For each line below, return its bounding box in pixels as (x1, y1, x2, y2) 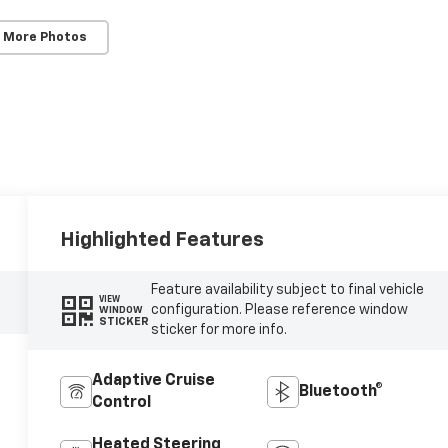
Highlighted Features (60, 229, 265, 250)
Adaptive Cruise (92, 373, 216, 390)
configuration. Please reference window (150, 303, 408, 318)
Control (92, 395, 152, 412)
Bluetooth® (298, 384, 383, 401)
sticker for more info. (150, 323, 287, 338)
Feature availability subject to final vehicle (150, 283, 424, 298)
